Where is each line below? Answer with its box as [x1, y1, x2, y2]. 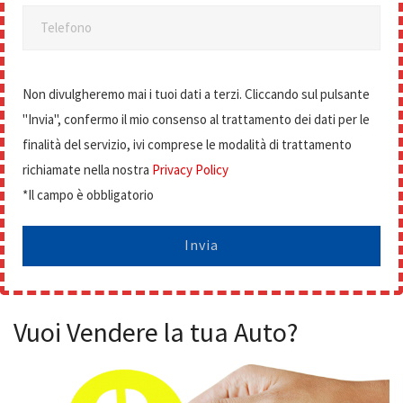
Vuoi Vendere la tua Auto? [13, 315, 298, 349]
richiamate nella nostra [22, 161, 152, 178]
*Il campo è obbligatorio [22, 186, 154, 203]
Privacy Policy [152, 161, 228, 178]
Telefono [40, 19, 92, 36]
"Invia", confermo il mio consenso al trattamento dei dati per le [22, 111, 370, 128]
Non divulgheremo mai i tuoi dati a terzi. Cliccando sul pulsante [22, 85, 370, 103]
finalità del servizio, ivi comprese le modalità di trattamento [22, 136, 352, 153]
